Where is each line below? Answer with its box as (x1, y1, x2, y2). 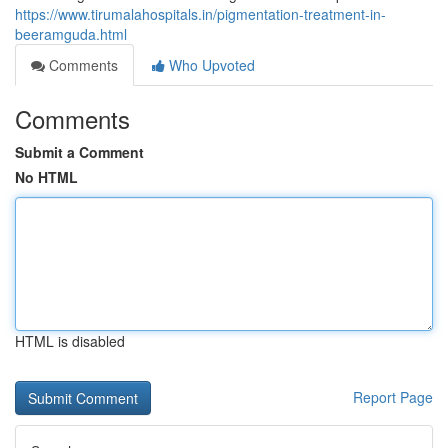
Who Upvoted (165, 55, 255, 75)
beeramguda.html (15, 24, 127, 44)
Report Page (353, 387, 433, 407)
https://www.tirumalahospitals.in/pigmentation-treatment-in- (15, 4, 386, 24)
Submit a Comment (15, 142, 144, 162)
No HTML (15, 167, 78, 187)
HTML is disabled (15, 331, 125, 351)
